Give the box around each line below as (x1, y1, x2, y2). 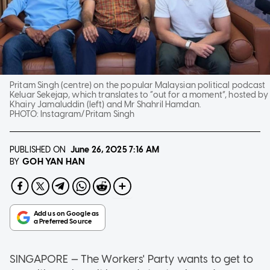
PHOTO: (10, 108, 41, 119)
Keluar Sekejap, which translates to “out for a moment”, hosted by (10, 89, 268, 100)
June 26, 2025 (70, 144, 127, 155)
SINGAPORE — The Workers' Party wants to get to (10, 252, 253, 266)
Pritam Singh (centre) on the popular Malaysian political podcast (10, 80, 266, 90)
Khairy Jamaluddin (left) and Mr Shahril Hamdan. (10, 99, 201, 110)
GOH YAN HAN (22, 155, 85, 167)
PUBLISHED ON (10, 144, 66, 155)
